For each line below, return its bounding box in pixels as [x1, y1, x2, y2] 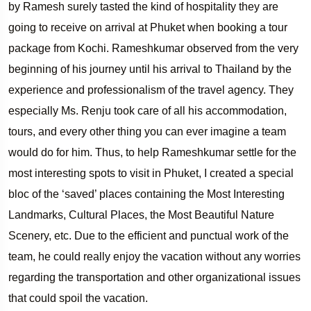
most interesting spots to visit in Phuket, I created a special [8, 167, 294, 179]
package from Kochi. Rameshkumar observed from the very [8, 42, 299, 54]
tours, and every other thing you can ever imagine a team [8, 125, 286, 137]
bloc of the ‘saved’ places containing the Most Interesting [8, 187, 285, 200]
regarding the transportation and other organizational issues [8, 271, 301, 283]
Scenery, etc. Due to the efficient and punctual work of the [8, 229, 289, 242]
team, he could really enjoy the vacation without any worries [8, 250, 301, 262]
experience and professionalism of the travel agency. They [8, 83, 294, 96]
